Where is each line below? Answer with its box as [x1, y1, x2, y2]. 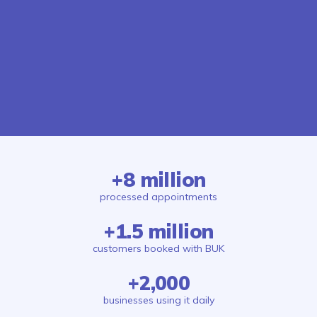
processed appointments [100, 190, 217, 204]
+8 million [111, 167, 206, 192]
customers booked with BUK [93, 242, 224, 255]
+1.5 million [103, 219, 214, 244]
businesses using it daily [103, 294, 214, 307]
